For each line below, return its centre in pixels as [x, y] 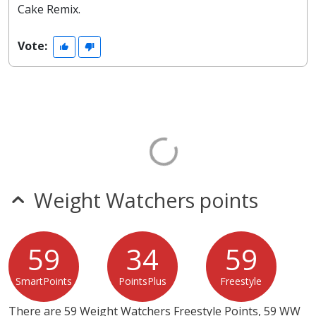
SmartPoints [44, 281]
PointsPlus [142, 281]
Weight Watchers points [146, 200]
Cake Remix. [49, 10]
